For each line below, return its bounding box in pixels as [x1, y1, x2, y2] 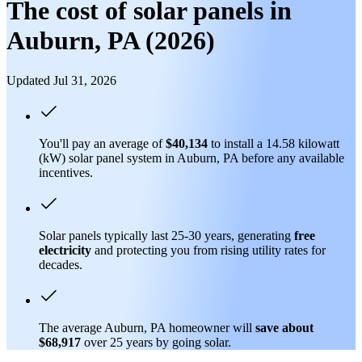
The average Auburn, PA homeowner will [39, 320, 255, 335]
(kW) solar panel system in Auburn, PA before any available [39, 150, 344, 165]
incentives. [39, 165, 93, 179]
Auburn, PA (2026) [6, 26, 215, 56]
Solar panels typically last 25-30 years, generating [39, 228, 294, 242]
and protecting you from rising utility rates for [91, 242, 326, 257]
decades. [39, 257, 82, 271]
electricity [39, 242, 91, 257]
